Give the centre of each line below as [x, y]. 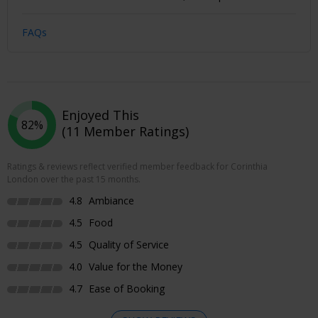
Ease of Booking [125, 288]
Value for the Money [134, 266]
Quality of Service [127, 244]
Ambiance [110, 200]
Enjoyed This [100, 115]
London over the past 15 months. [74, 179]
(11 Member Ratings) [125, 131]
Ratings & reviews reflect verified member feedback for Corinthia [137, 166]
